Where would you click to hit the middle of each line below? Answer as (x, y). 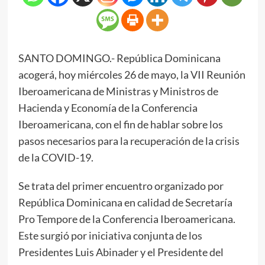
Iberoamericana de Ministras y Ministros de (118, 91)
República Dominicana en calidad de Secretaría (125, 202)
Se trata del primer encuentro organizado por (121, 185)
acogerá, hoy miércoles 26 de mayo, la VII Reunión (132, 74)
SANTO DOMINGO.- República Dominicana (119, 58)
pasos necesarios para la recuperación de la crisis (129, 140)
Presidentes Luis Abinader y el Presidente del (121, 252)
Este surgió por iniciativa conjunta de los (110, 235)
